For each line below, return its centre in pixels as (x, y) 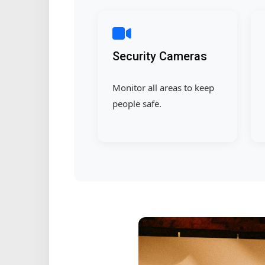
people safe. (137, 103)
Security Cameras (159, 56)
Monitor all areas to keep (163, 87)
